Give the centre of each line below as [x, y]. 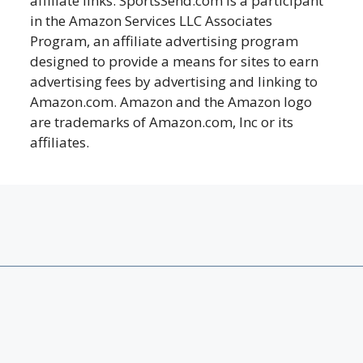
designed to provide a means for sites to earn [175, 61]
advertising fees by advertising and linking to [174, 81]
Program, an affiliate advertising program [164, 41]
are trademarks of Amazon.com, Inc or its [162, 122]
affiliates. [60, 142]
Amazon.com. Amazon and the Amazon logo [171, 101]
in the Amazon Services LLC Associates [152, 20]
